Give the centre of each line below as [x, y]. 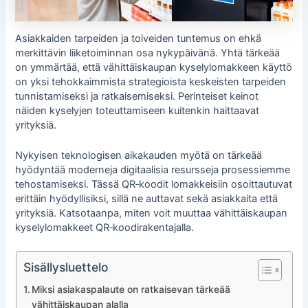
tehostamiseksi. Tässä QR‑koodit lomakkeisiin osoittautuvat [154, 184]
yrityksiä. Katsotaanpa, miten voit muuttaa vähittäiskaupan [152, 213]
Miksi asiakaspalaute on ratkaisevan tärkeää [131, 290]
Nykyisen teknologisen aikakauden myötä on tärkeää [139, 155]
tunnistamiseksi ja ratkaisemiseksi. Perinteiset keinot [137, 96]
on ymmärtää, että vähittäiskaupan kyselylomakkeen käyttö [154, 67]
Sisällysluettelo [66, 267]
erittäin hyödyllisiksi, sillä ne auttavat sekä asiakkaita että [147, 198]
